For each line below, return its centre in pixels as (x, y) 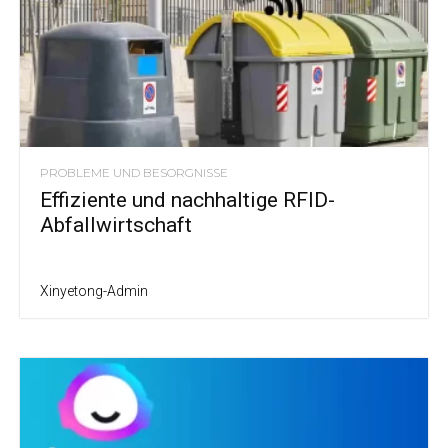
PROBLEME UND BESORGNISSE (134, 173)
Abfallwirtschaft (116, 225)
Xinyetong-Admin (94, 291)
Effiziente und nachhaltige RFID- (187, 200)
